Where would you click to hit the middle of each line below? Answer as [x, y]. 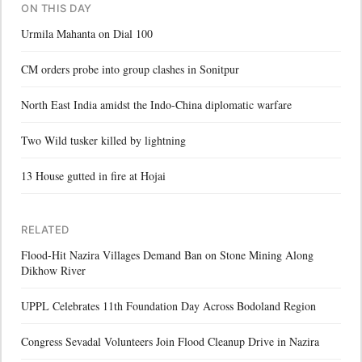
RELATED [45, 229]
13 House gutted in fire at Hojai [93, 175]
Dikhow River [53, 270]
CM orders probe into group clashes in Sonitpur [130, 69]
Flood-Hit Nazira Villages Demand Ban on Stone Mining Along [167, 255]
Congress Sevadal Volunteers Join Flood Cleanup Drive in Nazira [170, 341]
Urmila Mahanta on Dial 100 [87, 33]
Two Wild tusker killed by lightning [103, 140]
